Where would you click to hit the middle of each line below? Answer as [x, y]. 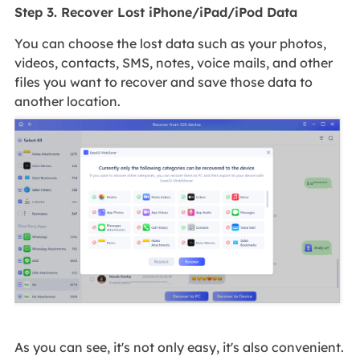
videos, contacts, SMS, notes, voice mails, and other [173, 63]
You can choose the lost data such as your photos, [170, 44]
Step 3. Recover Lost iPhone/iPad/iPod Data [155, 12]
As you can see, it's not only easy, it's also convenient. [179, 347]
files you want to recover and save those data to [163, 82]
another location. [69, 102]
